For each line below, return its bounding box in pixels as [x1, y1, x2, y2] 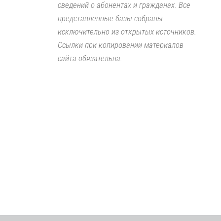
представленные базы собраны [57, 13, 163, 23]
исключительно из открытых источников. [57, 26, 196, 37]
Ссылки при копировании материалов [57, 39, 184, 50]
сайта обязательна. [57, 53, 122, 63]
